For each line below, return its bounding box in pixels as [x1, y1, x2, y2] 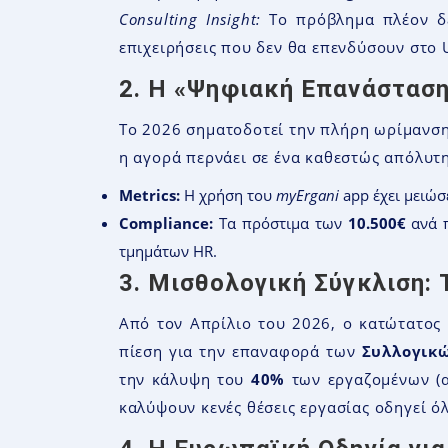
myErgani [275, 184, 339, 205]
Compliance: [118, 212, 213, 233]
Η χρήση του [179, 184, 276, 205]
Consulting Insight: [118, 8, 262, 29]
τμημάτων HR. [118, 240, 217, 261]
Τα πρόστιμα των [212, 212, 348, 233]
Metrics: [118, 184, 180, 205]
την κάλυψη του [118, 368, 251, 389]
